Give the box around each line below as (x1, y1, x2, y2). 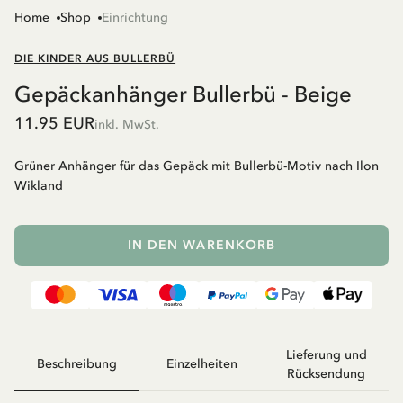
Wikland (14, 177, 63, 193)
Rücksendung (287, 365, 366, 381)
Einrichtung (102, 9, 168, 25)
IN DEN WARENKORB (127, 237, 276, 253)
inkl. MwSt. (94, 116, 159, 132)
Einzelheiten (166, 356, 237, 372)
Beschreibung (36, 356, 117, 372)
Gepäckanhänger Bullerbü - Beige (14, 80, 352, 107)
